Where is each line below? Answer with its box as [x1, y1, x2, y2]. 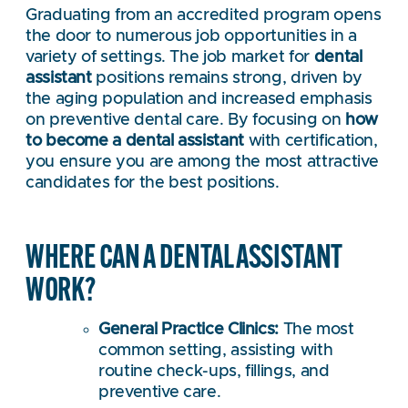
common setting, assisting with [98, 342, 333, 360]
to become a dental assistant [25, 132, 244, 149]
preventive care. [98, 384, 221, 402]
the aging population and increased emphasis [25, 90, 372, 107]
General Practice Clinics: [98, 321, 279, 339]
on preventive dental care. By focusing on [25, 111, 345, 128]
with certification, [243, 132, 378, 149]
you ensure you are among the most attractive [25, 153, 379, 170]
